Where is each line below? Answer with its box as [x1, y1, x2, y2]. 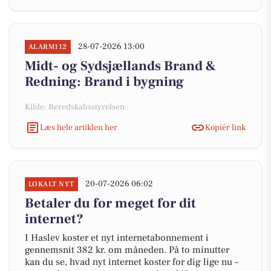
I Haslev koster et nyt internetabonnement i [25, 232, 209, 244]
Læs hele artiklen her [40, 122, 117, 133]
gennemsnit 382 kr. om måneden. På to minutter [25, 244, 229, 256]
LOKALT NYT [28, 180, 74, 189]
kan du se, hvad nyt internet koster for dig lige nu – [25, 256, 238, 268]
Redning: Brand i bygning [25, 73, 184, 90]
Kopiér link [205, 122, 246, 133]
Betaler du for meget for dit [25, 195, 196, 212]
